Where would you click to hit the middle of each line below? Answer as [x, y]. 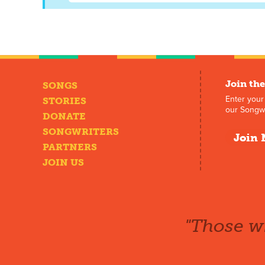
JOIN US [63, 163]
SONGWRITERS [81, 132]
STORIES [64, 101]
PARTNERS [70, 147]
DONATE [64, 117]
